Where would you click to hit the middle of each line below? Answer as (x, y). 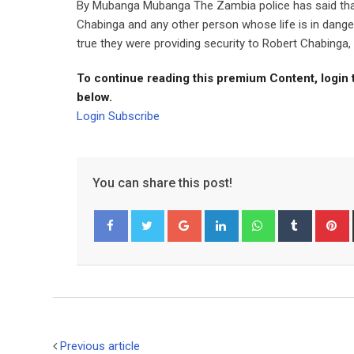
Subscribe (134, 116)
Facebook (128, 257)
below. (94, 97)
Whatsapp (298, 219)
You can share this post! (162, 183)
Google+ (221, 219)
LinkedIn (257, 219)
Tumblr (327, 219)
